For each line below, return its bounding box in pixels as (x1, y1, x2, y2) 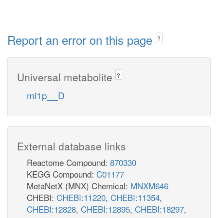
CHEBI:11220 (56, 191, 106, 203)
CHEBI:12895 (81, 202, 130, 215)
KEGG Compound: (27, 167, 96, 180)
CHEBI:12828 (27, 202, 76, 215)
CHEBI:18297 (135, 202, 184, 215)
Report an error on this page (7, 31, 156, 48)
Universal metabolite (17, 69, 115, 84)
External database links (17, 138, 126, 153)
